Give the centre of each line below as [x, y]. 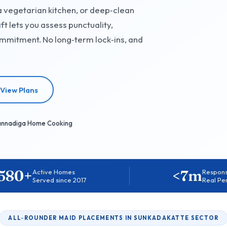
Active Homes [54, 172]
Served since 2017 [60, 180]
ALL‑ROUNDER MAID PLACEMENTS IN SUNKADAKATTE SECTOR [113, 218]
